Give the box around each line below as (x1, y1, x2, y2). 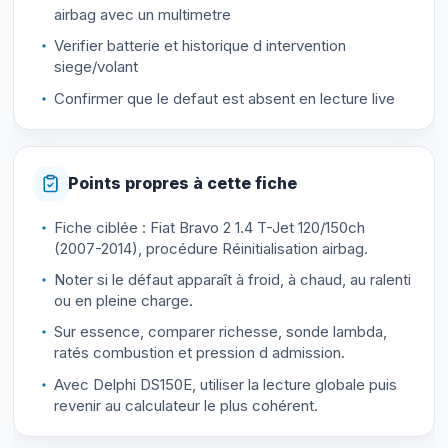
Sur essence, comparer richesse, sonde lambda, (53, 322, 387, 342)
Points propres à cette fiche (67, 173, 297, 194)
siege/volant (53, 57, 138, 77)
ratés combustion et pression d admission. (53, 343, 345, 363)
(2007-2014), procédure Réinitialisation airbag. (53, 238, 368, 258)
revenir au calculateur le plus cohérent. (53, 395, 318, 415)
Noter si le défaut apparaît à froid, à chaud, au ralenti (53, 270, 411, 290)
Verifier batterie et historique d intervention (53, 36, 346, 56)
